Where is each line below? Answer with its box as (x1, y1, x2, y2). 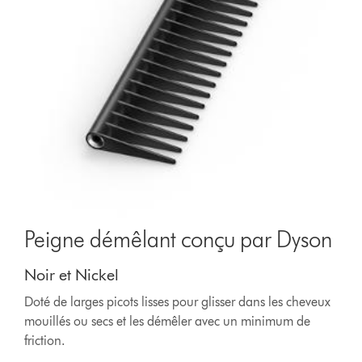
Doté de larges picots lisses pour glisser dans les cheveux (24, 294, 331, 310)
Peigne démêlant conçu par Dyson (24, 225, 333, 254)
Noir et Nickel (24, 265, 120, 285)
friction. (24, 333, 66, 349)
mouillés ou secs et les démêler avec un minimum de (24, 314, 311, 330)
